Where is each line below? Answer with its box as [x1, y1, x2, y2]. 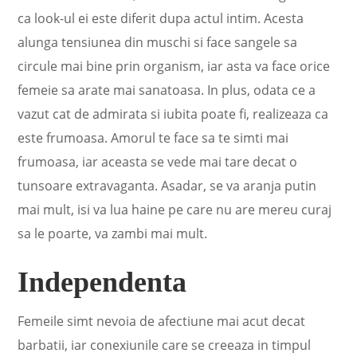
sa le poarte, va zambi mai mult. [18, 225, 208, 242]
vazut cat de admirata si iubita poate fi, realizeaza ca [18, 105, 329, 123]
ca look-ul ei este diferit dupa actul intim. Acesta [18, 10, 304, 27]
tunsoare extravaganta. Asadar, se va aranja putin [18, 177, 317, 194]
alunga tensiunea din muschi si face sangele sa [18, 33, 298, 51]
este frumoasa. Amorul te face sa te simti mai [18, 129, 289, 147]
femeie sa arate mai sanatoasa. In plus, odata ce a [18, 81, 316, 99]
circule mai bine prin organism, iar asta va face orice [18, 57, 331, 75]
